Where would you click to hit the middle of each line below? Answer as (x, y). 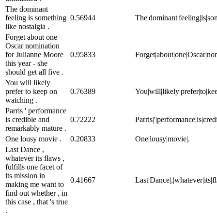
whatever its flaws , (35, 158)
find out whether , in (36, 193)
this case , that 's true (37, 201)
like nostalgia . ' (29, 26)
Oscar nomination (32, 46)
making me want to (35, 184)
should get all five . (34, 72)
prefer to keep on (31, 91)
